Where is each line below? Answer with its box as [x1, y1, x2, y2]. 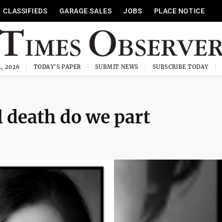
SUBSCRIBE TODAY [152, 63, 209, 70]
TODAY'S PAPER [33, 63, 81, 70]
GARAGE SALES [59, 7, 112, 15]
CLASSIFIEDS [3, 7, 48, 15]
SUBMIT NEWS [95, 63, 139, 70]
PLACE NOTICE [154, 7, 205, 15]
